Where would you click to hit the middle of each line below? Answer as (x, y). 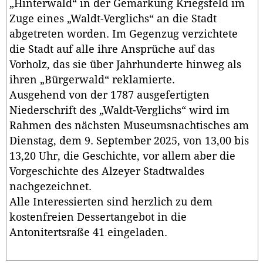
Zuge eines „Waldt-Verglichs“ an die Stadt (113, 19)
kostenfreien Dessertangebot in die (98, 218)
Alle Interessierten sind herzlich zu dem (111, 202)
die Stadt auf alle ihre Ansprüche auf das (112, 50)
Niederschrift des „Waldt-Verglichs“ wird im (119, 111)
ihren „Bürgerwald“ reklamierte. (92, 80)
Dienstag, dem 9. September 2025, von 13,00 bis (129, 141)
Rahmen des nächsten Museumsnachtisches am (129, 126)
